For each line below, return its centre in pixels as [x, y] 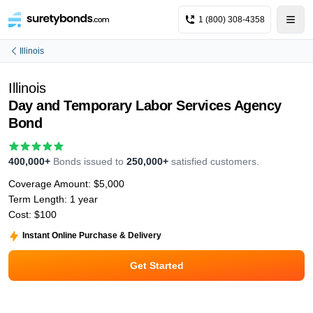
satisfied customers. [215, 161]
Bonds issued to [88, 161]
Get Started [156, 265]
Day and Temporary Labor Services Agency [145, 105]
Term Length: [39, 199]
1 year [84, 199]
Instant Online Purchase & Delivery [92, 235]
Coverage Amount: [51, 184]
